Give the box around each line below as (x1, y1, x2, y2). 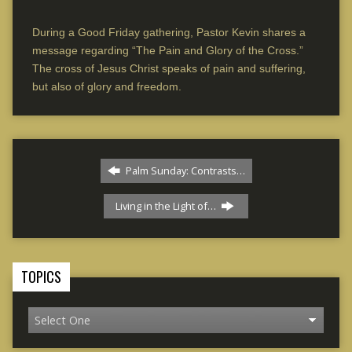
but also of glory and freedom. (31, 79, 181, 93)
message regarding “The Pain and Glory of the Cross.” (31, 43, 306, 57)
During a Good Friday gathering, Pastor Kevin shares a (31, 25, 306, 38)
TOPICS (20, 266, 61, 287)
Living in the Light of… (115, 198, 218, 213)
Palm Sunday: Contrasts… (123, 163, 245, 178)
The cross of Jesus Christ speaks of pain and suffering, (31, 61, 306, 75)
